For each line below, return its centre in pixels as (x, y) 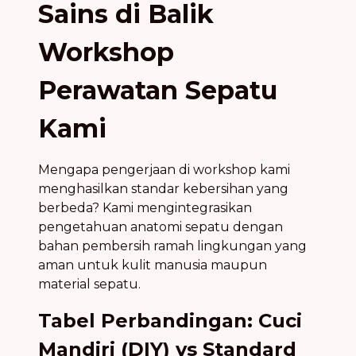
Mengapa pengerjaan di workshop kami (164, 169)
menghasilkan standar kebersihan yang (163, 188)
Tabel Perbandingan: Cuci (170, 320)
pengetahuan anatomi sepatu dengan (161, 226)
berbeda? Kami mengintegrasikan (145, 207)
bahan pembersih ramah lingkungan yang (172, 246)
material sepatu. (89, 284)
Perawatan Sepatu (158, 90)
